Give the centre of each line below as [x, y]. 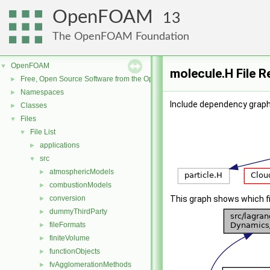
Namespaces [42, 92]
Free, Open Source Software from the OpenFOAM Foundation [121, 79]
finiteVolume [70, 238]
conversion [67, 198]
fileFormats [67, 225]
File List [43, 132]
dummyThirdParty [78, 212]
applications [60, 145]
